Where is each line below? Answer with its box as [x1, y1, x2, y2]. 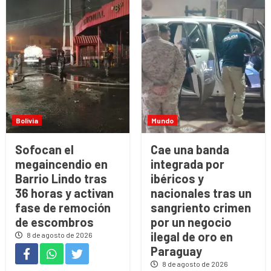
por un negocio [151, 215, 232, 230]
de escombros [15, 215, 94, 230]
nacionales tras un [151, 186, 252, 201]
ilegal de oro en [151, 229, 233, 244]
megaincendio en [15, 157, 108, 172]
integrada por [151, 157, 224, 172]
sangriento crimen [151, 200, 251, 215]
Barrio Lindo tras [15, 171, 107, 186]
